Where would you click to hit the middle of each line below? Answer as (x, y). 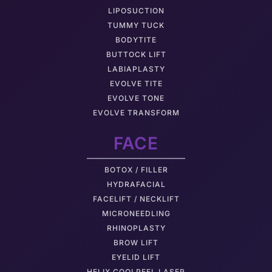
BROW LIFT (136, 243)
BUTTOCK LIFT (136, 54)
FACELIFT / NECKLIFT (136, 199)
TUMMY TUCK (136, 25)
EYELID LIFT (136, 257)
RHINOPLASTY (136, 228)
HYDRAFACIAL (136, 184)
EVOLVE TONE (136, 98)
